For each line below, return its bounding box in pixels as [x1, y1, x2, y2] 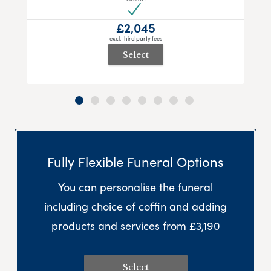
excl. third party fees [109, 34, 162, 43]
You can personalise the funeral [58, 179, 213, 195]
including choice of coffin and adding [44, 198, 227, 214]
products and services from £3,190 [51, 218, 220, 233]
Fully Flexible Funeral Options [47, 152, 224, 172]
